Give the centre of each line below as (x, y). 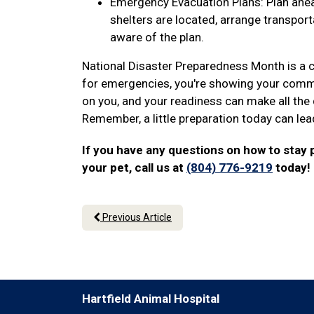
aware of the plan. (157, 37)
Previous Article (136, 217)
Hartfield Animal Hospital (151, 299)
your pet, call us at (134, 168)
